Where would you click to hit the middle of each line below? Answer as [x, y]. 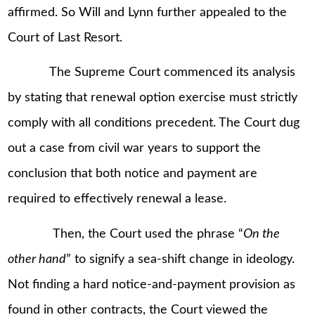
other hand [37, 259]
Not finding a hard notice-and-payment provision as [152, 284]
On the [262, 234]
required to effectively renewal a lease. [117, 199]
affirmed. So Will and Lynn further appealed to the [148, 12]
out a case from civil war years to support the [135, 149]
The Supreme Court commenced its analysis [152, 73]
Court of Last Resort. [65, 38]
